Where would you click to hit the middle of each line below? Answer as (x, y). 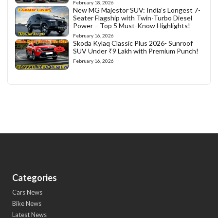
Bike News (27, 204)
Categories (35, 178)
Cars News (27, 192)
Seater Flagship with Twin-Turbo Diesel (132, 18)
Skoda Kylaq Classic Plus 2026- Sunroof (133, 43)
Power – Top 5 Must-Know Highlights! (131, 26)
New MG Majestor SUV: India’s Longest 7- (136, 10)
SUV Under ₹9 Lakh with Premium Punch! (136, 51)
